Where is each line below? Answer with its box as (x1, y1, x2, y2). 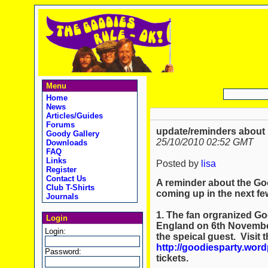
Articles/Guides (43, 111, 103, 120)
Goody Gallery (43, 129, 99, 138)
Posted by (156, 159, 201, 169)
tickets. (156, 252, 188, 263)
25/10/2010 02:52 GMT (156, 137, 254, 148)
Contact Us (43, 174, 86, 183)
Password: (44, 247, 81, 256)
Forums (43, 120, 75, 129)
